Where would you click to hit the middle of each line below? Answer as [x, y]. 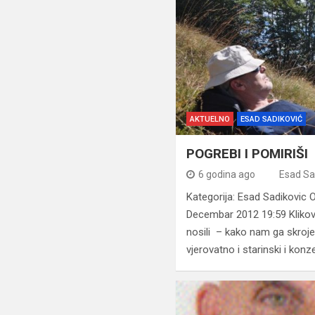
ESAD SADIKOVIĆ [272, 120]
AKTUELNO [210, 120]
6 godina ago [227, 175]
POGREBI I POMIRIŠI [247, 154]
